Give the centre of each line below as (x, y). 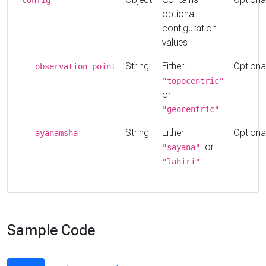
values (175, 42)
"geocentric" (191, 109)
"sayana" (183, 147)
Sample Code (51, 230)
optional (179, 14)
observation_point (75, 66)
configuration (189, 28)
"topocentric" (193, 80)
